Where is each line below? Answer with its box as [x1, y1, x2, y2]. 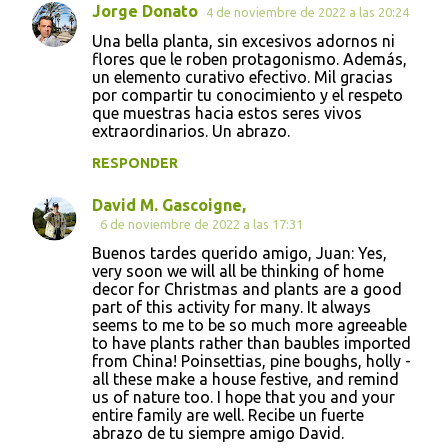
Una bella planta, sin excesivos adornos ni [92, 31, 395, 50]
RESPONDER [92, 154, 178, 171]
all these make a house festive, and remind [92, 369, 399, 388]
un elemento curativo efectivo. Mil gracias [92, 67, 393, 86]
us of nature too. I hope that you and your [92, 387, 395, 406]
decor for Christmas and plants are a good [92, 279, 402, 298]
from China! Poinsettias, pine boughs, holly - [92, 351, 411, 370]
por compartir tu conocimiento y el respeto [92, 85, 403, 104]
